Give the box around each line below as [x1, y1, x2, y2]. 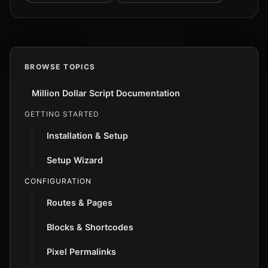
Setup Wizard [47, 155, 103, 165]
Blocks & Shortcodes [47, 222, 133, 232]
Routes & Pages [47, 197, 112, 208]
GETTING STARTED [25, 109, 100, 118]
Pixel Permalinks [47, 246, 116, 257]
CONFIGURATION [25, 176, 92, 185]
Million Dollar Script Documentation [32, 88, 180, 98]
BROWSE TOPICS [25, 62, 96, 71]
